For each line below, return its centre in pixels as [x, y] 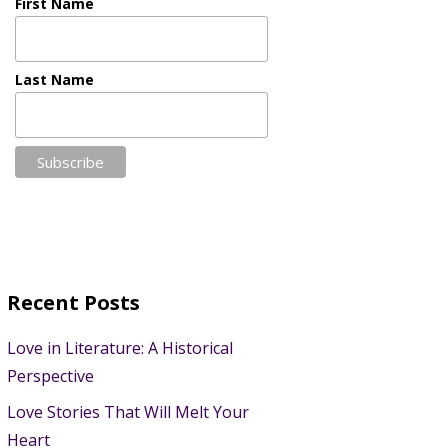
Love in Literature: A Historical [119, 347]
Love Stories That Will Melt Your [127, 411]
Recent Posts [73, 302]
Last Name [54, 79]
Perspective [50, 375]
